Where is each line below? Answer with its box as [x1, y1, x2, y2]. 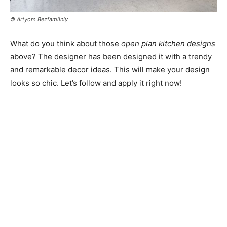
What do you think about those [10, 39, 121, 49]
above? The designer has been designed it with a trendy [10, 52, 212, 62]
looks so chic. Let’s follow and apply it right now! [10, 78, 182, 88]
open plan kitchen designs [121, 39, 215, 49]
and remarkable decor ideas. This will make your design [10, 65, 210, 75]
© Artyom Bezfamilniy [10, 16, 68, 23]
